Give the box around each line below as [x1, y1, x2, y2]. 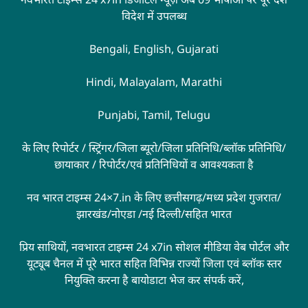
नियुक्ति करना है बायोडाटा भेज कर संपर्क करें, [64, 272, 244, 287]
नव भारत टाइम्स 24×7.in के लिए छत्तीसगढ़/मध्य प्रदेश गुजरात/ [27, 189, 281, 205]
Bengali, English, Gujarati [89, 41, 219, 56]
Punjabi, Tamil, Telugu [98, 107, 210, 122]
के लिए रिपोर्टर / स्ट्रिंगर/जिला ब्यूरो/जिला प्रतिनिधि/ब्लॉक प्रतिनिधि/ [22, 140, 286, 155]
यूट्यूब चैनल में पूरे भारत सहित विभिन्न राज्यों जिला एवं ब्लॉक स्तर [26, 255, 282, 271]
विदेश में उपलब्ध [121, 8, 187, 23]
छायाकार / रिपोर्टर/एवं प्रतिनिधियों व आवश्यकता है [54, 156, 254, 172]
